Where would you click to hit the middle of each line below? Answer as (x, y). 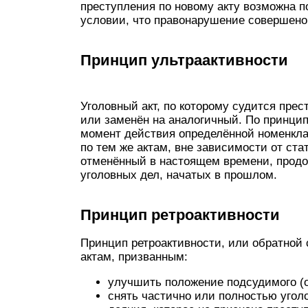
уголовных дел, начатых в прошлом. (179, 175)
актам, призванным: (134, 257)
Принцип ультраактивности (184, 60)
